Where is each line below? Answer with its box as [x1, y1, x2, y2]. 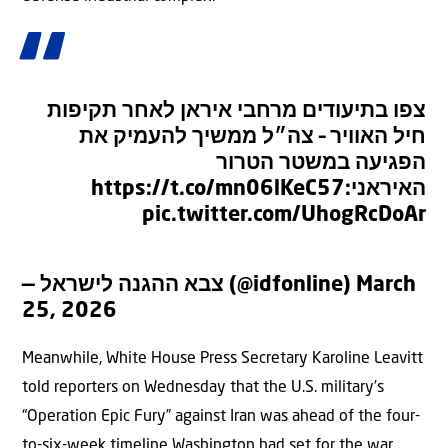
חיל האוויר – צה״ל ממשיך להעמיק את [79, 127, 426, 149]
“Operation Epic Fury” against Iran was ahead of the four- [22, 409, 420, 426]
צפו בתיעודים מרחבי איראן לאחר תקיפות [47, 101, 426, 123]
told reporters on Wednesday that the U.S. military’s [22, 380, 384, 397]
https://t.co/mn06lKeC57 [91, 179, 345, 201]
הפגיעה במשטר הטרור [216, 153, 426, 175]
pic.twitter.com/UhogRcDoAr [142, 205, 426, 227]
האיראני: [345, 179, 426, 201]
